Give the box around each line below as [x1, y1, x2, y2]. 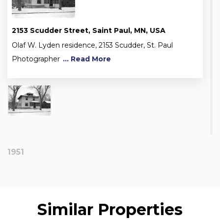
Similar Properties [37, 199, 183, 219]
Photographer [12, 54, 60, 63]
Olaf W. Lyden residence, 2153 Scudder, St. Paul [12, 40, 173, 50]
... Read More [61, 54, 111, 63]
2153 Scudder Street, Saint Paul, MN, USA [12, 26, 165, 35]
